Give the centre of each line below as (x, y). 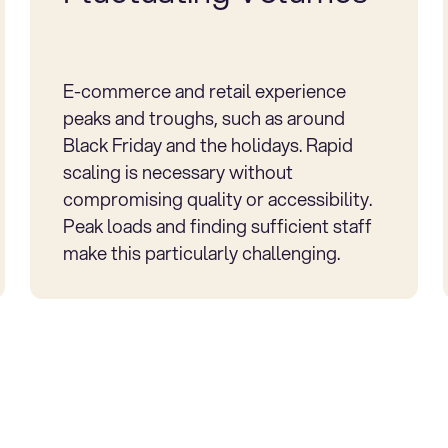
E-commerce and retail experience (204, 90)
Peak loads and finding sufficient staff (217, 225)
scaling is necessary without (177, 171)
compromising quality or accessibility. (217, 198)
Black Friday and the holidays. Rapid (207, 144)
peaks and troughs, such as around (203, 117)
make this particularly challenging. (201, 252)
